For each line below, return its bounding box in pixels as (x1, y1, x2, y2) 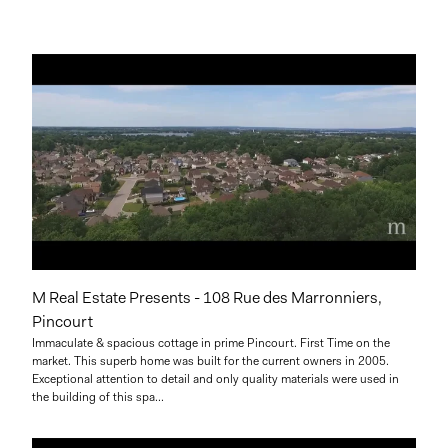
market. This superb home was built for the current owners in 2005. (32, 352, 389, 369)
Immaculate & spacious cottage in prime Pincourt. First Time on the (32, 334, 390, 351)
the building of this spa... (32, 388, 164, 405)
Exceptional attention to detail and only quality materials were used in (32, 370, 399, 387)
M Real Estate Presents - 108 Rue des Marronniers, (32, 286, 382, 308)
